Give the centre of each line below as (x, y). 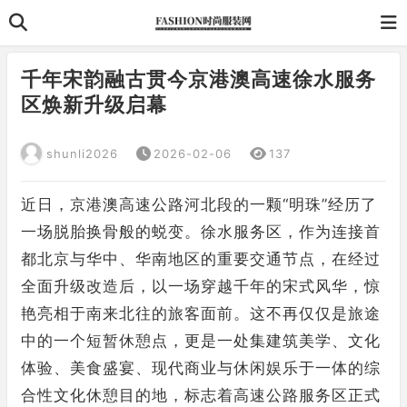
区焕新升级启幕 (94, 104)
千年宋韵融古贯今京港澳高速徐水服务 (199, 79)
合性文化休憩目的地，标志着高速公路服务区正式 (201, 395)
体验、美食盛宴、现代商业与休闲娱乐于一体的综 (201, 368)
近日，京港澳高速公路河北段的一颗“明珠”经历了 (199, 204)
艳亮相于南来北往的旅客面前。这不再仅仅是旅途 (201, 313)
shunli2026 (82, 154)
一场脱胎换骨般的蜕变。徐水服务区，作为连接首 (201, 232)
